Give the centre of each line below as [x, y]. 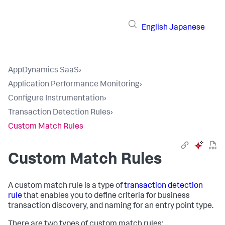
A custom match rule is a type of [66, 186]
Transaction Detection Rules [59, 113]
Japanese [187, 28]
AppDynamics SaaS [43, 71]
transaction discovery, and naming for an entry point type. [111, 206]
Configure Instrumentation [56, 99]
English [155, 28]
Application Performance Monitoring [74, 85]
